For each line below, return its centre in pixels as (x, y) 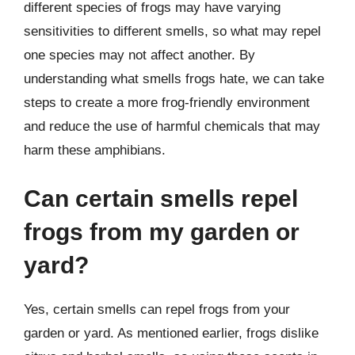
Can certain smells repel (161, 198)
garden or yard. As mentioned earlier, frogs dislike (171, 333)
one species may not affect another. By (139, 55)
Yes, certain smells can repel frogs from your (157, 309)
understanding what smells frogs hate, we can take (174, 78)
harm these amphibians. (95, 150)
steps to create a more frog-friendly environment (167, 102)
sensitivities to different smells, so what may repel (172, 31)
